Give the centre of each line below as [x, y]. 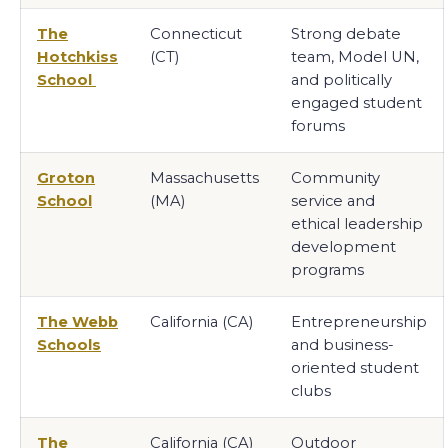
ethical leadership [357, 223]
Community [335, 177]
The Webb [77, 321]
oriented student [355, 367]
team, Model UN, [355, 56]
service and [333, 200]
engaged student [356, 102]
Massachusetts [204, 177]
